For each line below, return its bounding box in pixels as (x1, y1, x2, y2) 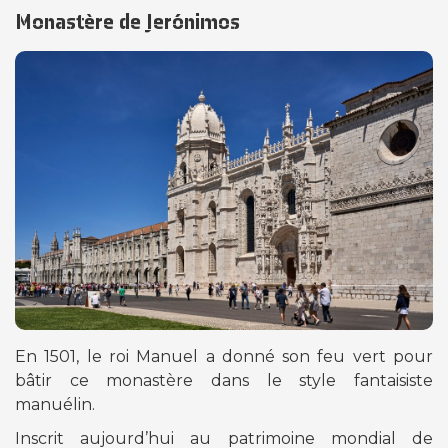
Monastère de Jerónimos (15, 6, 240, 35)
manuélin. (15, 394, 99, 414)
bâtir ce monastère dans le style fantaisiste (15, 370, 433, 390)
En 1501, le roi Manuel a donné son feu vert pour (15, 346, 433, 366)
